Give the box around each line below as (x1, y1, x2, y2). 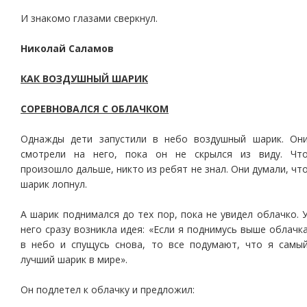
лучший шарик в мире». (21, 253, 127, 266)
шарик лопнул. (21, 177, 87, 191)
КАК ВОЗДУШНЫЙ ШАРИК (21, 72, 148, 85)
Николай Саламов (21, 42, 114, 55)
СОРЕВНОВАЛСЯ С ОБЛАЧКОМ (21, 102, 169, 115)
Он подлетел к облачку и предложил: (21, 283, 195, 296)
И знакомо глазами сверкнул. (21, 12, 158, 25)
